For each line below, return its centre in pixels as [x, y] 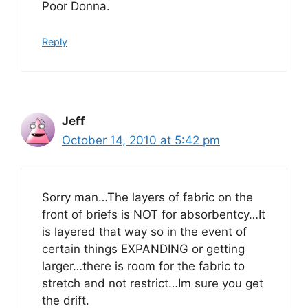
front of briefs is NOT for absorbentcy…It [154, 214]
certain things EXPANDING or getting [143, 249]
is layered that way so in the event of [144, 232]
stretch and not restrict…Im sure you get [153, 283]
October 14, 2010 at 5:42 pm [141, 140]
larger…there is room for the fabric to [143, 266]
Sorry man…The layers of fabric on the [147, 197]
